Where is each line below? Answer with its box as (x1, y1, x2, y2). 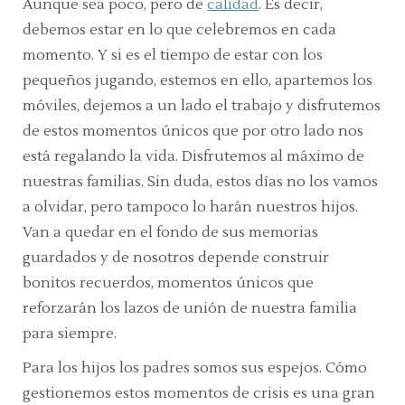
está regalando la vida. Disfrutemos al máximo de (23, 146, 364, 165)
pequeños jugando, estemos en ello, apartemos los (23, 71, 372, 89)
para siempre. (23, 324, 117, 343)
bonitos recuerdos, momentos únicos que (23, 273, 314, 292)
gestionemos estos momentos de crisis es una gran (23, 383, 375, 402)
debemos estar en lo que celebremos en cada (23, 20, 336, 39)
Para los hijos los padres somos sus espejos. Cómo (23, 358, 367, 377)
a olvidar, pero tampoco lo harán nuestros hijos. (23, 197, 358, 216)
